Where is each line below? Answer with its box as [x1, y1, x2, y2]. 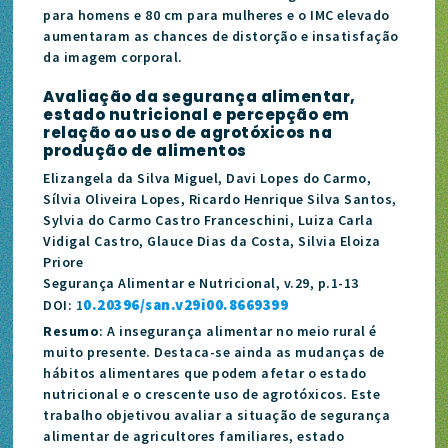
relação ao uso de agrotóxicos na [43, 121, 333, 143]
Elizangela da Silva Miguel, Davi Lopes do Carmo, [43, 168, 372, 187]
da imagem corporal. [43, 47, 183, 66]
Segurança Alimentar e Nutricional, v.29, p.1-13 [43, 273, 359, 292]
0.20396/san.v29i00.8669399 [83, 294, 289, 314]
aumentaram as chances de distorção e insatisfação [43, 26, 399, 45]
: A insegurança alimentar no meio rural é [99, 321, 377, 340]
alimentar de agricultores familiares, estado [43, 426, 345, 445]
